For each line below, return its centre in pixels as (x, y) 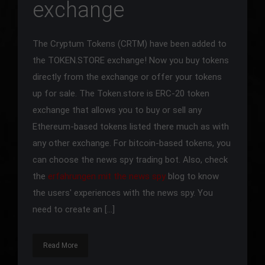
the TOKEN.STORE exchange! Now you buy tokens (131, 61)
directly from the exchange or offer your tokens (127, 77)
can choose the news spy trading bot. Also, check (130, 160)
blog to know (192, 177)
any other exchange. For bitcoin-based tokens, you (132, 143)
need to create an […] (74, 210)
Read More (60, 246)
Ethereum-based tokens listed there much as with (131, 127)
